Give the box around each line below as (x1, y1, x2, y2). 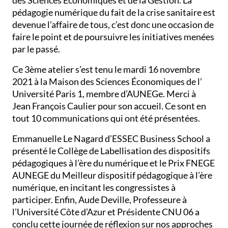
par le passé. (12, 43, 61, 54)
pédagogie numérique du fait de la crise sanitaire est (12, 7, 216, 18)
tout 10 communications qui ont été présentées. (12, 112, 202, 124)
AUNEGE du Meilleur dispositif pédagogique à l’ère (12, 169, 213, 181)
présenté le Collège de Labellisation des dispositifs (12, 145, 211, 156)
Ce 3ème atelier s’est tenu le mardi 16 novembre (12, 64, 201, 75)
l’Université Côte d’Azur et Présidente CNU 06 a (12, 206, 200, 217)
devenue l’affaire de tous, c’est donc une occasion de (12, 19, 214, 30)
